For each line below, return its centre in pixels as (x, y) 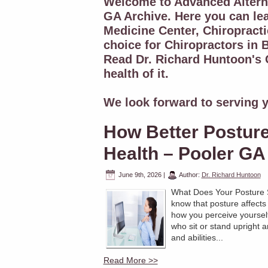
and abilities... (197, 237)
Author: (189, 174)
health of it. (136, 74)
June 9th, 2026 (140, 174)
